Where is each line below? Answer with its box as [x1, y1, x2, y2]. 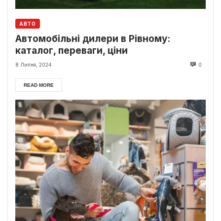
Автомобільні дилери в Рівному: [15, 33, 170, 44]
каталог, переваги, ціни [15, 44, 128, 56]
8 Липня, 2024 [15, 62, 52, 68]
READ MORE [24, 82, 54, 88]
